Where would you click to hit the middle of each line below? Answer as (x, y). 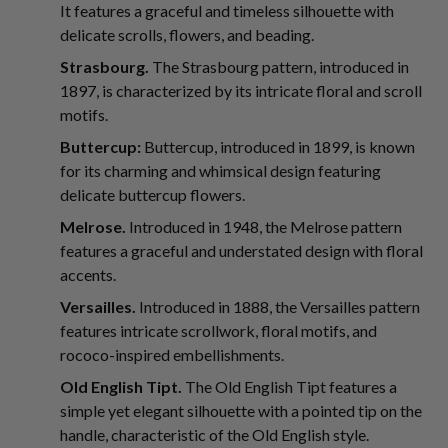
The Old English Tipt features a (289, 386)
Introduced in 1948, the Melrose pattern (264, 226)
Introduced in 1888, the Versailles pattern (278, 306)
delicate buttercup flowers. (152, 194)
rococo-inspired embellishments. (172, 354)
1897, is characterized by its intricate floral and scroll (241, 90)
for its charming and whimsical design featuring (220, 170)
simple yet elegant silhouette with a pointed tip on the (241, 410)
